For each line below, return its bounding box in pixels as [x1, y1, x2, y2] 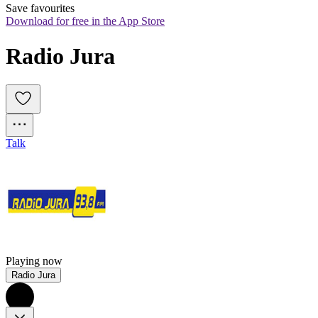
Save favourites [6, 2, 75, 15]
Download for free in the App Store [6, 15, 165, 28]
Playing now [6, 255, 62, 268]
